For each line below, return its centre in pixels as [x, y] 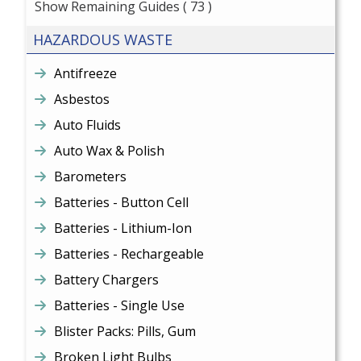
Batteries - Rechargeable [129, 254]
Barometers [91, 176]
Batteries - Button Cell [122, 202]
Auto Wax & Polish [110, 151]
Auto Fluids [88, 125]
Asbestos [82, 99]
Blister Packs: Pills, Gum [125, 331]
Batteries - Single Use [120, 305]
